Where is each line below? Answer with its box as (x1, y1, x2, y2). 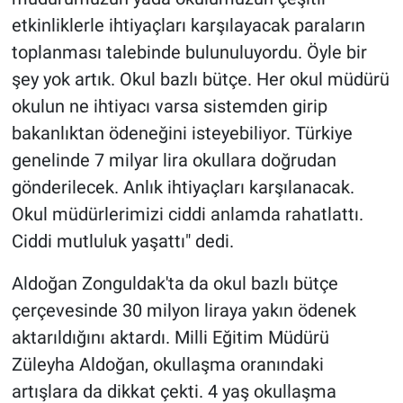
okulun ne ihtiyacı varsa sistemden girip (11, 95, 327, 118)
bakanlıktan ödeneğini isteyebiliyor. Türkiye (11, 122, 353, 145)
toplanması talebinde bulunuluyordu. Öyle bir (11, 41, 367, 64)
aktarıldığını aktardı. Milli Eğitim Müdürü (11, 327, 329, 349)
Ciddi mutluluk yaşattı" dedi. (11, 230, 234, 253)
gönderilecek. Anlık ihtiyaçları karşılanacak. (11, 176, 354, 199)
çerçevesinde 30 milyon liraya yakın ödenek (11, 300, 356, 322)
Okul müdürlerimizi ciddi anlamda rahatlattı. (11, 203, 363, 226)
